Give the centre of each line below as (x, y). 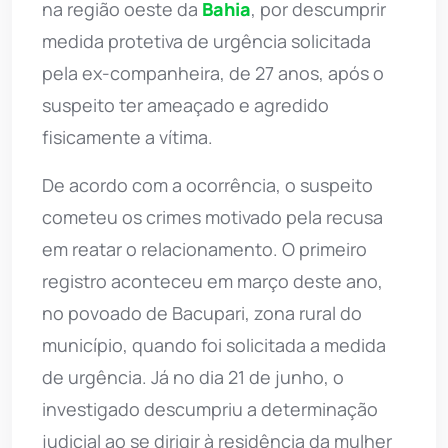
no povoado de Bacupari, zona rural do (202, 312)
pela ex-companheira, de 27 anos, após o (213, 72)
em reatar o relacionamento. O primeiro (204, 248)
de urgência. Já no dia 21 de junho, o (193, 376)
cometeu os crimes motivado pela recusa (212, 216)
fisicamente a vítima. (127, 136)
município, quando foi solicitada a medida (214, 344)
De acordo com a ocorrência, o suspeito (207, 184)
